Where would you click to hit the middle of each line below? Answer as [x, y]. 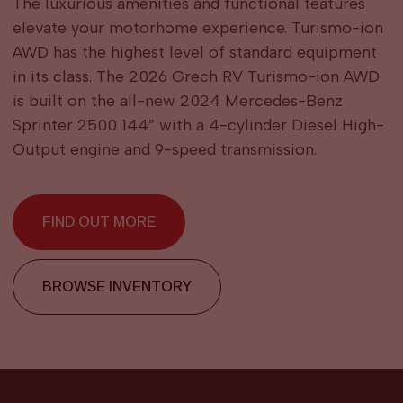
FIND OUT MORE [99, 222]
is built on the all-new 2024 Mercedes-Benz [177, 101]
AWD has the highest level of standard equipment [194, 53]
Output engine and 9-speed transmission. [164, 150]
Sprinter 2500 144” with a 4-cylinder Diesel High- [198, 125]
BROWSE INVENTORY [116, 287]
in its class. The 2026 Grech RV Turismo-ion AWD [196, 77]
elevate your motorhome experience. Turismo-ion [197, 28]
